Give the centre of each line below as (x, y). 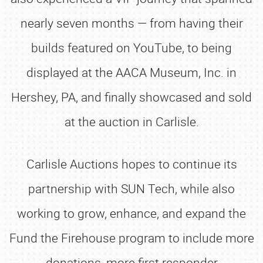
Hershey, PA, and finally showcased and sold (131, 97)
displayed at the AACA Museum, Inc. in (131, 72)
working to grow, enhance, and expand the (131, 213)
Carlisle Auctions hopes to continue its (131, 164)
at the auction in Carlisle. (131, 122)
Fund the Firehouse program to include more (131, 238)
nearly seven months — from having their (131, 23)
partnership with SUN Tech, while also (131, 188)
